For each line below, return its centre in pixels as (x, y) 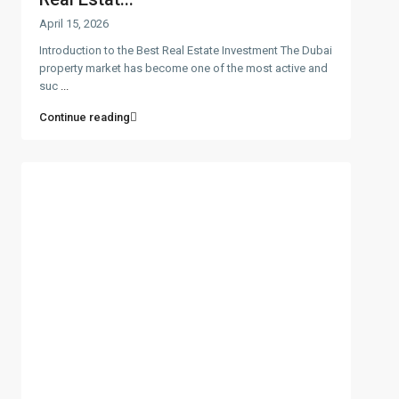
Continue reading (85, 117)
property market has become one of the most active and (183, 68)
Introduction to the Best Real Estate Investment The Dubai (186, 50)
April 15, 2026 (74, 23)
